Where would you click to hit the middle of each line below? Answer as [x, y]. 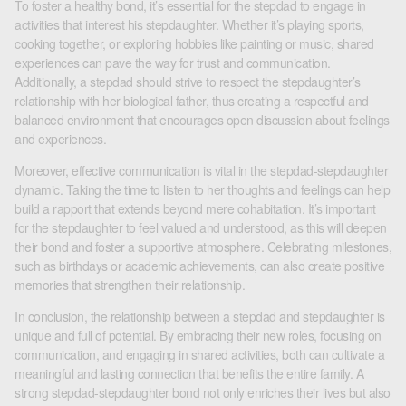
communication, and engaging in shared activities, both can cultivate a [199, 354]
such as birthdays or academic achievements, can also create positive [199, 266]
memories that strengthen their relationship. [130, 285]
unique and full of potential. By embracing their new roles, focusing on [198, 335]
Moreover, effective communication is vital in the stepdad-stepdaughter [201, 170]
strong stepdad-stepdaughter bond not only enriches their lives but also [203, 392]
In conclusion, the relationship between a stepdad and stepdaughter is [200, 316]
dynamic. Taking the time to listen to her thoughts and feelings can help [202, 189]
